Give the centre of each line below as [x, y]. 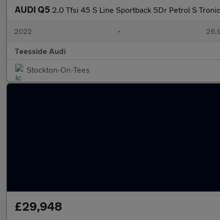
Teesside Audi [40, 51]
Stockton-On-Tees [58, 69]
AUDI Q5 [33, 9]
